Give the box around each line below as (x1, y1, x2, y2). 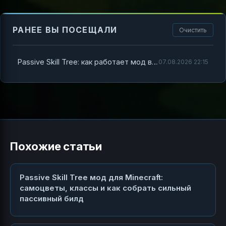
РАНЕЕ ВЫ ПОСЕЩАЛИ (13, 24, 118, 35)
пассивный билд (20, 193, 84, 203)
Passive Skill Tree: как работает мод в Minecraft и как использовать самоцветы (152, 57, 158, 66)
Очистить (179, 26, 207, 34)
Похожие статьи (10, 139, 102, 153)
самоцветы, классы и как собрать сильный (20, 183, 191, 193)
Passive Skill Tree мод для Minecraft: (20, 172, 163, 182)
